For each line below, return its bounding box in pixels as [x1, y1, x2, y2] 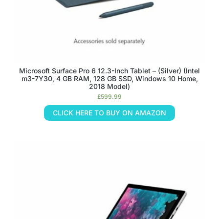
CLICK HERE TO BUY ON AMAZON [53, 109, 166, 117]
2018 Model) [89, 82, 130, 90]
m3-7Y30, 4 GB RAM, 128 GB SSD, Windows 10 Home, [21, 74, 198, 83]
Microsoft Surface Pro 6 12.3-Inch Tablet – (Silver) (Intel [19, 66, 200, 75]
